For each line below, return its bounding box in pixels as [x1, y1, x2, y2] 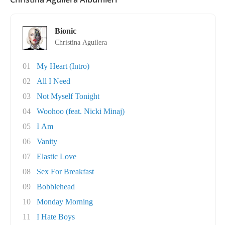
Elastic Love [37, 152, 76, 161]
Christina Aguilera [55, 39, 107, 46]
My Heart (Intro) [37, 62, 89, 70]
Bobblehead [37, 182, 75, 191]
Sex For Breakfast [37, 167, 94, 176]
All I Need [37, 77, 70, 85]
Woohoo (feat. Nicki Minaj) [37, 107, 125, 116]
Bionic [55, 27, 76, 35]
